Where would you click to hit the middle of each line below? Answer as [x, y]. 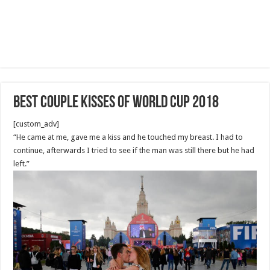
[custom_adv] [36, 124]
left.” [22, 164]
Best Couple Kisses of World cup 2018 [116, 103]
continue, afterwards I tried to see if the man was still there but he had [134, 150]
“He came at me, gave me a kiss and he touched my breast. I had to [128, 137]
